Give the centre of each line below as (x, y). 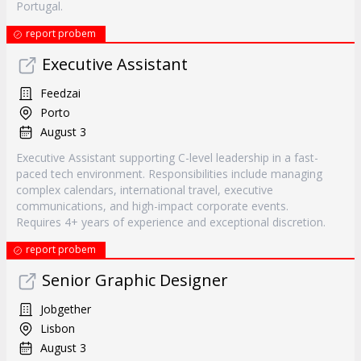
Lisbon (58, 328)
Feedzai (60, 93)
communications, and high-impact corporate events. (152, 206)
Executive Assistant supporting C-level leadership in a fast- (167, 158)
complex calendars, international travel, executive (145, 190)
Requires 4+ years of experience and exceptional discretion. (171, 222)
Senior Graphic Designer (135, 280)
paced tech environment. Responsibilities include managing (169, 174)
